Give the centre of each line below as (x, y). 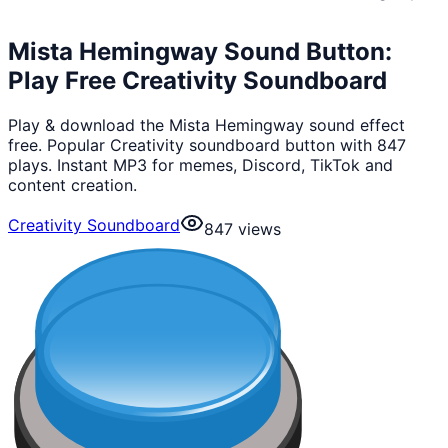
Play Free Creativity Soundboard (197, 80)
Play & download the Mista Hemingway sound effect (206, 124)
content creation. (72, 184)
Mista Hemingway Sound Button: (200, 51)
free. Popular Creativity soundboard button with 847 (207, 144)
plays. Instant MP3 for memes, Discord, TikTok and (200, 164)
